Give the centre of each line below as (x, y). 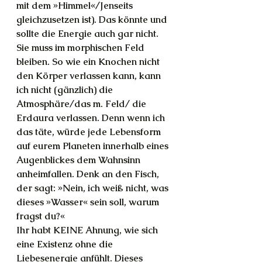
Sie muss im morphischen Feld (82, 48)
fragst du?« (41, 216)
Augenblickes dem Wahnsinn (80, 160)
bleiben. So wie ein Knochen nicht (89, 62)
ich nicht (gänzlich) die (66, 90)
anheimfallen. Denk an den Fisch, (89, 174)
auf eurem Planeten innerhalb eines (94, 146)
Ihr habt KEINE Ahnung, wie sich (88, 230)
